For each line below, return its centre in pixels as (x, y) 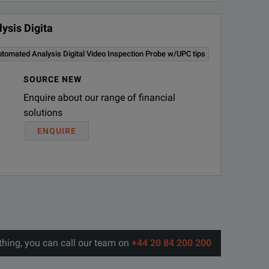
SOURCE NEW (53, 79)
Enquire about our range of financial (100, 97)
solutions (43, 112)
